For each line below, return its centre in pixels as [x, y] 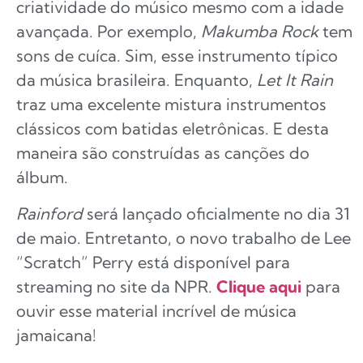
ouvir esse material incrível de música [156, 310]
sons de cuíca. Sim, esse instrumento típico [177, 56]
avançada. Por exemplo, [109, 32]
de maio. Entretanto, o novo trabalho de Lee [184, 237]
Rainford [51, 213]
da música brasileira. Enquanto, [137, 80]
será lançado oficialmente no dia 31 [218, 213]
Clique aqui [259, 286]
